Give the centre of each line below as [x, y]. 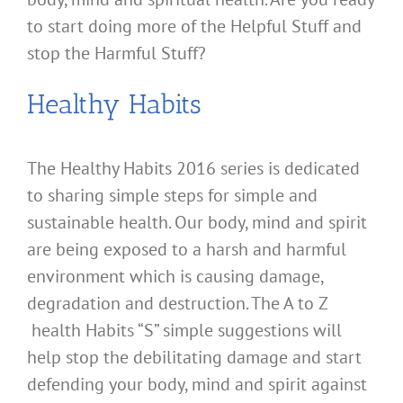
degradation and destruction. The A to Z [177, 304]
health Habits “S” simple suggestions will [184, 331]
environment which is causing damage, [175, 277]
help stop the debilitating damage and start [194, 358]
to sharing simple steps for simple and [172, 196]
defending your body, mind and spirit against [197, 385]
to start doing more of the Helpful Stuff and [194, 27]
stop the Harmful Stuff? [116, 54]
